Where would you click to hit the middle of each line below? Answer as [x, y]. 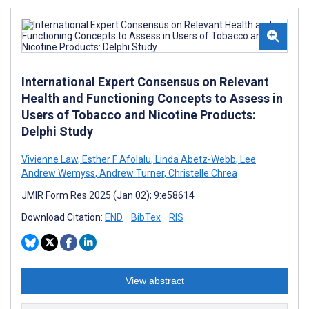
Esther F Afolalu [116, 159]
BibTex [146, 217]
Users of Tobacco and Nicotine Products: [139, 114]
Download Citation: [63, 217]
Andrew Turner [131, 173]
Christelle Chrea [202, 173]
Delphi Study [57, 131]
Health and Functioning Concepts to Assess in [152, 98]
